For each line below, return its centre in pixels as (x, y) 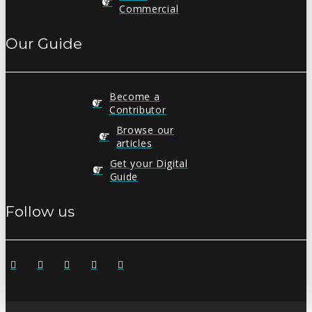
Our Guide (44, 43)
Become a (134, 96)
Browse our (145, 130)
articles (134, 143)
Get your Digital (149, 163)
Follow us (40, 211)
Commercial (149, 8)
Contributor (138, 109)
